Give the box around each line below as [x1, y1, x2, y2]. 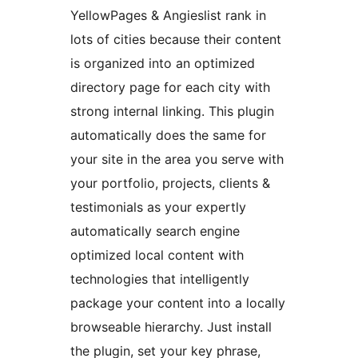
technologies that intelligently [70, 271, 249, 288]
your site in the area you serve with [70, 151, 284, 168]
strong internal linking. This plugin [70, 103, 274, 120]
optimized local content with [70, 247, 244, 264]
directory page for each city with [70, 79, 270, 96]
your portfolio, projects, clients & [70, 175, 270, 192]
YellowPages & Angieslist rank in [70, 7, 266, 24]
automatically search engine [70, 223, 240, 240]
